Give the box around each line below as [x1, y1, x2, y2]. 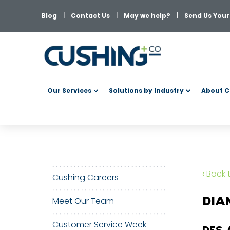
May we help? [124, 11, 170, 20]
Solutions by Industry [109, 86, 184, 95]
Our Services [47, 86, 91, 95]
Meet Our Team [52, 195, 114, 207]
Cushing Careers [52, 171, 119, 183]
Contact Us [71, 11, 110, 20]
